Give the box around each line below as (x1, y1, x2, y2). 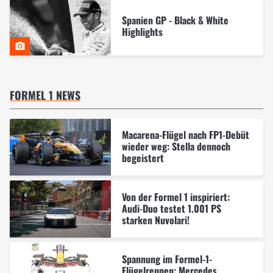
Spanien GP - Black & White (121, 13, 229, 28)
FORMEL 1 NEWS (10, 87, 80, 103)
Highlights (121, 24, 163, 40)
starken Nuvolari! (121, 213, 190, 228)
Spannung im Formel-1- (121, 251, 212, 266)
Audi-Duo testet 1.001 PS (121, 201, 221, 216)
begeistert (121, 151, 164, 166)
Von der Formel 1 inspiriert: (121, 190, 230, 205)
